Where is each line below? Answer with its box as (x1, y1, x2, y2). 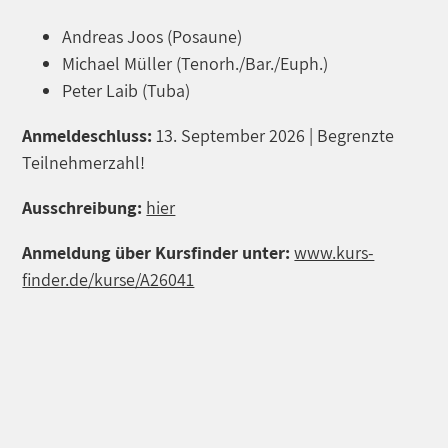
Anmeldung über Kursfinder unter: (22, 240, 295, 264)
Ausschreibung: (22, 195, 143, 219)
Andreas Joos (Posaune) (62, 24, 243, 48)
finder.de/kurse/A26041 (22, 267, 195, 291)
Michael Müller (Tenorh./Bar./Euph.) (62, 51, 329, 75)
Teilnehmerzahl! (22, 150, 146, 174)
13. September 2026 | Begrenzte (156, 123, 395, 147)
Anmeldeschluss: (22, 123, 157, 147)
